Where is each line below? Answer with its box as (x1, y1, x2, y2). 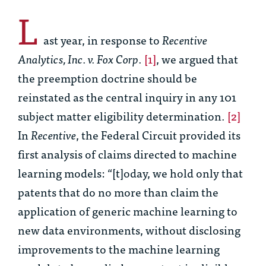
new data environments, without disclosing (18, 220, 240, 239)
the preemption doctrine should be (18, 68, 197, 87)
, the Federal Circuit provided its (76, 125, 240, 144)
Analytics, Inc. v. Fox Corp (18, 49, 138, 68)
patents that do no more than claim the (18, 182, 218, 201)
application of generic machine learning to (18, 201, 237, 220)
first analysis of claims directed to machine (18, 144, 237, 163)
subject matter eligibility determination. (18, 106, 227, 125)
